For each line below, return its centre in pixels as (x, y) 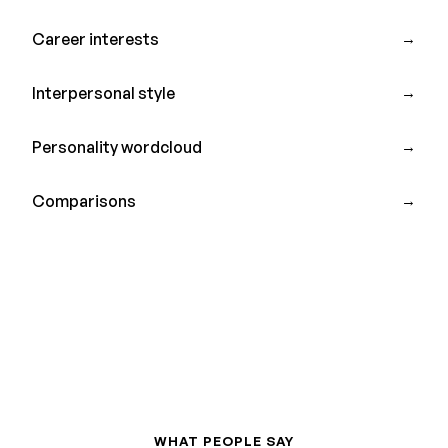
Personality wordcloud (117, 146)
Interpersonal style (103, 92)
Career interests (95, 38)
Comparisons (84, 200)
